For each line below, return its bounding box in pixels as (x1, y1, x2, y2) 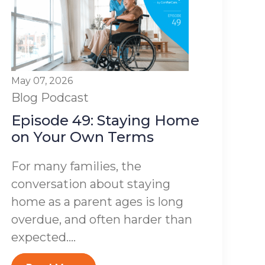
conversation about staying (11, 177, 171, 191)
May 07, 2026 (11, 75, 73, 86)
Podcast (41, 91, 89, 105)
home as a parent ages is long (11, 195, 184, 209)
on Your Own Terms (11, 128, 154, 146)
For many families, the (11, 159, 142, 173)
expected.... (11, 230, 76, 244)
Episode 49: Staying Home (11, 112, 200, 129)
